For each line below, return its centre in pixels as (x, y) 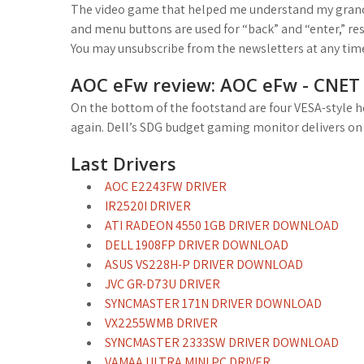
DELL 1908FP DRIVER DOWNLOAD (197, 245)
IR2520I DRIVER (148, 206)
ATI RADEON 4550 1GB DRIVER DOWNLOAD (222, 225)
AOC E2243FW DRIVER (166, 186)
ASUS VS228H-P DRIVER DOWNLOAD (204, 264)
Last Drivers (123, 163)
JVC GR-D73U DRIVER (162, 284)
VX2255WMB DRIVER (161, 323)
